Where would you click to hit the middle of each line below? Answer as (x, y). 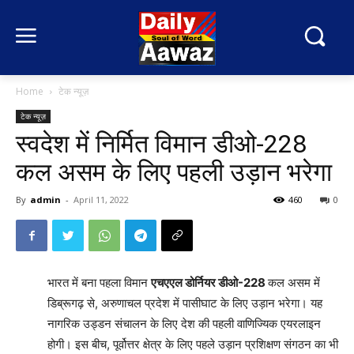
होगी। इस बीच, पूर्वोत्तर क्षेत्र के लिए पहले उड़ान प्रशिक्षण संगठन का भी (193, 344)
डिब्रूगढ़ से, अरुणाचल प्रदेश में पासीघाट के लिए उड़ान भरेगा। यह (185, 303)
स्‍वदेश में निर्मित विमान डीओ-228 (161, 144)
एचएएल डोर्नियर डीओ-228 (209, 282)
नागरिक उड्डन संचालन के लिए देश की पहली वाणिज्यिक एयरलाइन (184, 324)
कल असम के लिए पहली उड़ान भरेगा (174, 172)
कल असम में (294, 282)
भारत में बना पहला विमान (99, 282)
